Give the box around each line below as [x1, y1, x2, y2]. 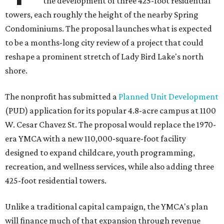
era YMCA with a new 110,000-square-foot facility [5, 133, 186, 143]
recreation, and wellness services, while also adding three [5, 161, 214, 171]
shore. [5, 65, 27, 75]
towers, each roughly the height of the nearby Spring [5, 9, 198, 19]
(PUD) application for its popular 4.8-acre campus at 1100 [5, 105, 216, 115]
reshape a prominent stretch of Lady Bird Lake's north [5, 51, 203, 61]
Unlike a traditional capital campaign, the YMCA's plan [5, 201, 208, 211]
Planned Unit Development [118, 91, 218, 101]
